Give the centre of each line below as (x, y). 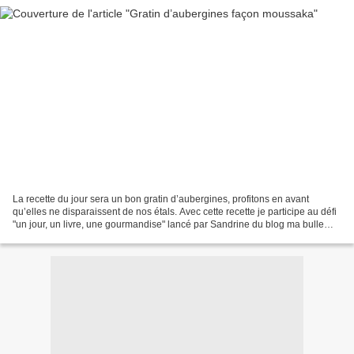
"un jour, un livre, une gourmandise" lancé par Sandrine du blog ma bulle (168, 224)
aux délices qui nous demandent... (86, 237)
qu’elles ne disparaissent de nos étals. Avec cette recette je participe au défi (175, 211)
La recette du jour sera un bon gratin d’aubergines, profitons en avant (161, 199)
